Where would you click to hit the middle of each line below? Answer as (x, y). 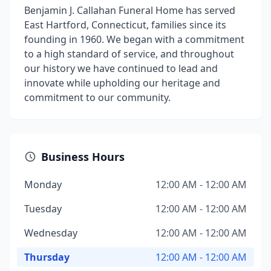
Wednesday (51, 233)
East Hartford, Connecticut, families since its (125, 25)
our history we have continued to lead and (121, 68)
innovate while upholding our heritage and (122, 83)
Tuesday (43, 209)
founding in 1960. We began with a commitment (134, 39)
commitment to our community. (97, 97)
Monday (43, 184)
